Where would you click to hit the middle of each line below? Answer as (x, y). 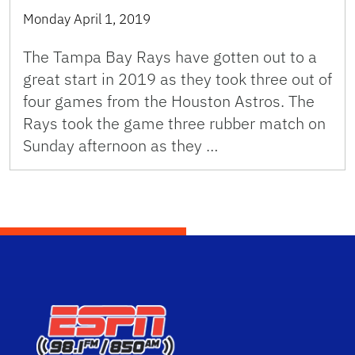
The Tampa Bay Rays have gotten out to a (170, 56)
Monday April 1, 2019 (87, 19)
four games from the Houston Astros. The (169, 101)
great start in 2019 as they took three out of (177, 78)
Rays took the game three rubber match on (174, 123)
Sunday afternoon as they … (120, 145)
